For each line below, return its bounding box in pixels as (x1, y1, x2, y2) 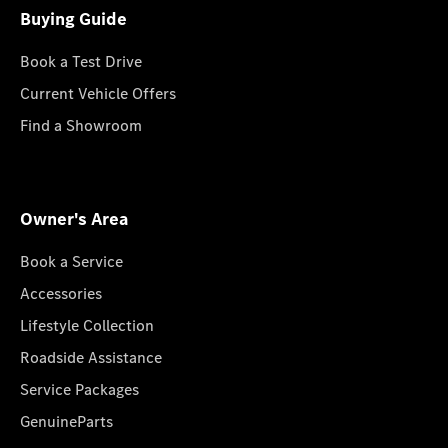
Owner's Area (20, 207, 129, 231)
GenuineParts (20, 411, 113, 432)
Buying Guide (20, 7, 127, 31)
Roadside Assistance (20, 347, 162, 368)
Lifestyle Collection (20, 315, 154, 336)
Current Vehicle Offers (20, 83, 176, 104)
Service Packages (20, 379, 139, 400)
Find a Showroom (20, 115, 142, 136)
